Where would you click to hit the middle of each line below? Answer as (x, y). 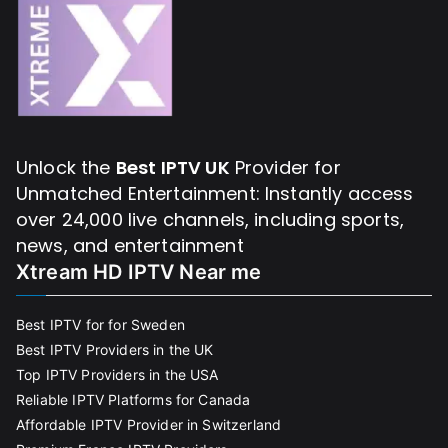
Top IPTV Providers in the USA (117, 375)
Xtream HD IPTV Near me (139, 272)
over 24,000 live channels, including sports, (210, 220)
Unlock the (66, 168)
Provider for (285, 168)
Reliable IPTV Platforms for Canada (133, 400)
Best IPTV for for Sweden (100, 325)
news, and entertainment (130, 246)
